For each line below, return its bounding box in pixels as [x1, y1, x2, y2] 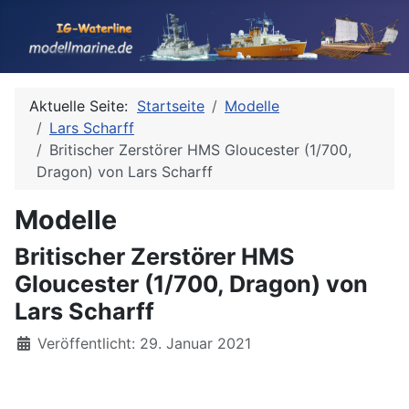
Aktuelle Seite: [29, 97, 137, 115]
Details [14, 333, 63, 351]
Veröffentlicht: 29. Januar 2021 [37, 334, 251, 352]
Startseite [137, 97, 204, 115]
